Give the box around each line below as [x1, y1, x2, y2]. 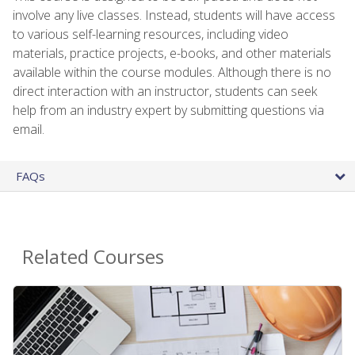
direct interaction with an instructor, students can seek [13, 82, 317, 100]
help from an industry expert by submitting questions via [13, 101, 324, 119]
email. [13, 120, 44, 138]
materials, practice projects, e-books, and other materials [13, 44, 331, 62]
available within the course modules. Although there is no [13, 63, 331, 81]
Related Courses [22, 242, 164, 269]
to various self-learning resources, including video [13, 25, 288, 43]
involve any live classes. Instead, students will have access [13, 6, 335, 24]
